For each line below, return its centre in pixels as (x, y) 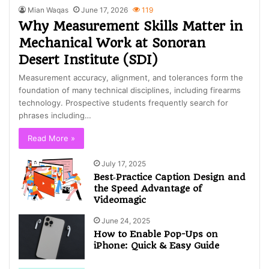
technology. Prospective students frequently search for (124, 103)
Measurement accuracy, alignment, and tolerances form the (131, 78)
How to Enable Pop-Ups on (156, 234)
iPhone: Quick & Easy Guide (157, 246)
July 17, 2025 (124, 164)
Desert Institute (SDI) (88, 60)
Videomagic (120, 200)
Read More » (52, 138)
